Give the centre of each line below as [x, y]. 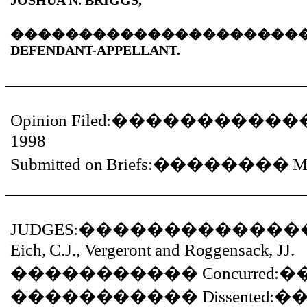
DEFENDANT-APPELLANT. [96, 50]
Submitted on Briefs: [82, 164]
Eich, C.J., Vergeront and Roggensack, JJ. [152, 250]
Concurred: [241, 273]
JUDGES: [45, 229]
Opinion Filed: [61, 120]
